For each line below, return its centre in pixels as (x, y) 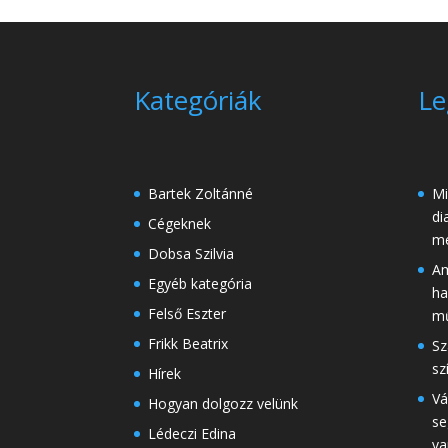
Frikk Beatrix (188, 343)
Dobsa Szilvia (191, 253)
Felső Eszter (187, 313)
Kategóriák (198, 99)
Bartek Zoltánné (201, 193)
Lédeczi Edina (192, 433)
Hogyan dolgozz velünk (223, 403)
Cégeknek (180, 223)
